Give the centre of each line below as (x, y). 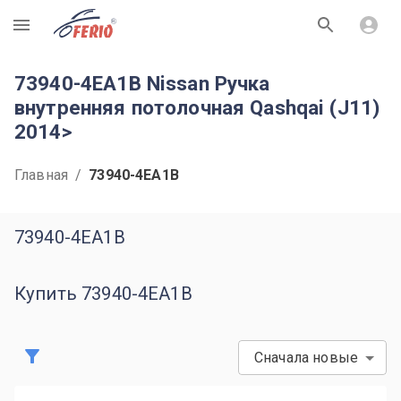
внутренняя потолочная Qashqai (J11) (197, 107)
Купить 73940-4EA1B (103, 294)
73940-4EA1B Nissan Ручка (142, 83)
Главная (42, 175)
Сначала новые (306, 358)
